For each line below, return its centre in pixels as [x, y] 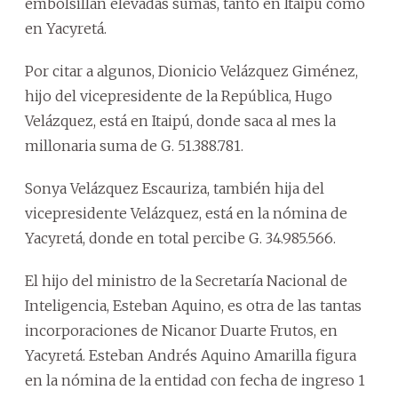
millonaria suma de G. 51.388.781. [134, 146]
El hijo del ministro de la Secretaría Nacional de [186, 281]
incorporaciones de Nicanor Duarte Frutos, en [181, 330]
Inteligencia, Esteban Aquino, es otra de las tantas [193, 306]
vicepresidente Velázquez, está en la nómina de [186, 213]
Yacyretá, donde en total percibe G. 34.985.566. [180, 238]
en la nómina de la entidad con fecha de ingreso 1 [195, 380]
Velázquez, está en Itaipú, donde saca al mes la [180, 121]
